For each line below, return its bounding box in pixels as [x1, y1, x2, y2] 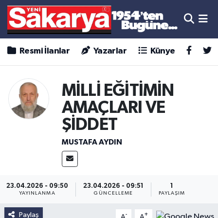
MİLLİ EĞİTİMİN [61, 82, 174, 100]
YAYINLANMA [18, 190, 55, 196]
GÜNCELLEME [93, 190, 133, 196]
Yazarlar [91, 47, 127, 56]
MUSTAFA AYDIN [61, 138, 122, 146]
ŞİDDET [61, 116, 118, 134]
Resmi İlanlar [18, 47, 70, 56]
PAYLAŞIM [158, 190, 185, 196]
